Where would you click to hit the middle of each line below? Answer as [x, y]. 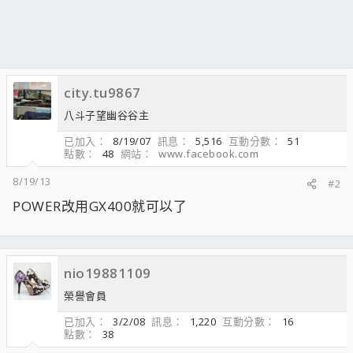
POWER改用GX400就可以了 [100, 206]
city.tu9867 [102, 93]
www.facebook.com [208, 154]
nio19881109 [108, 273]
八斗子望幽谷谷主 [106, 115]
